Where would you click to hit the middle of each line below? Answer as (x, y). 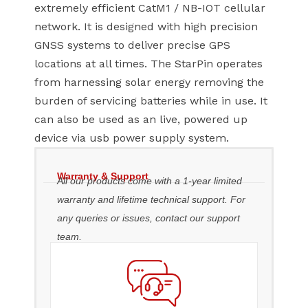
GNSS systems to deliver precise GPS (132, 45)
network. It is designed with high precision (146, 27)
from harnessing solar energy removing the (149, 82)
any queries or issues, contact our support (148, 218)
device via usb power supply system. (132, 138)
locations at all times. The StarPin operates (148, 64)
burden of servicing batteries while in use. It (151, 101)
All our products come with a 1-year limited (150, 180)
